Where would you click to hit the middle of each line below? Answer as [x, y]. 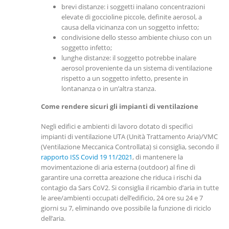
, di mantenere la [158, 157]
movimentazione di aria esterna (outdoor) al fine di [118, 167]
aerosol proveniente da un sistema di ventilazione [137, 68]
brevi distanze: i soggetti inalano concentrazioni [133, 7]
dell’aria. [53, 218]
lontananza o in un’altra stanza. [109, 89]
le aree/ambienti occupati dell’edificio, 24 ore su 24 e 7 [122, 198]
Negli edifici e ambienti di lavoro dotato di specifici [117, 126]
